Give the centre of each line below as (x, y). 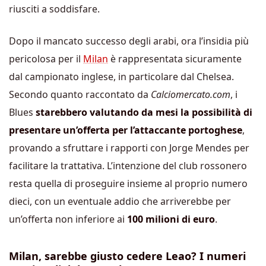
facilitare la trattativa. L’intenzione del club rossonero (128, 165)
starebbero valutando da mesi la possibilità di (144, 112)
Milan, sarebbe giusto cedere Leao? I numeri (127, 256)
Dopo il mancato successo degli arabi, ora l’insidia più (129, 41)
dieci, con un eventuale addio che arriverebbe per (120, 201)
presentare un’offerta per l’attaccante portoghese (126, 130)
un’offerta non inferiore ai (68, 219)
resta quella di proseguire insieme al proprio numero (128, 183)
